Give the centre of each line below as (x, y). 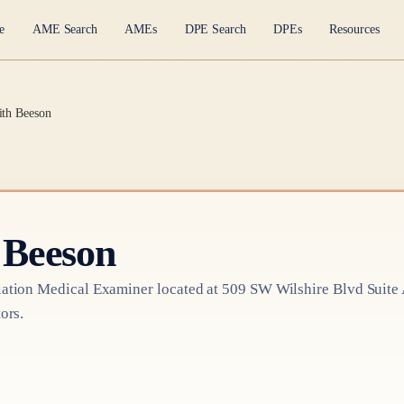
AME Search (65, 30)
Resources (354, 30)
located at (188, 289)
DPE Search (215, 30)
